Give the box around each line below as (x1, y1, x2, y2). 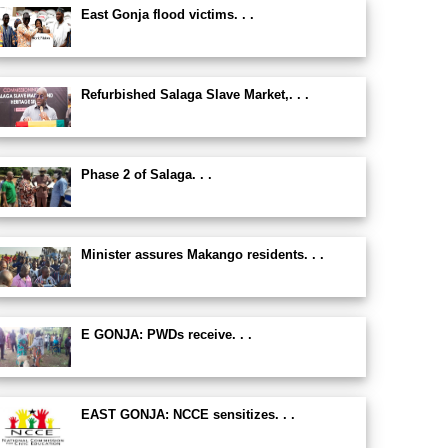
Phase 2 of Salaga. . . (80, 167, 212, 182)
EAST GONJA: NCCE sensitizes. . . (80, 407, 295, 422)
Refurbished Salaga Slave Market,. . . (80, 87, 309, 102)
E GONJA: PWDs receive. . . (80, 327, 252, 342)
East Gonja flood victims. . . (80, 7, 254, 22)
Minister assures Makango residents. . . (80, 247, 324, 262)
